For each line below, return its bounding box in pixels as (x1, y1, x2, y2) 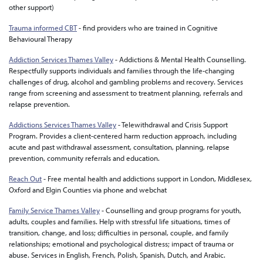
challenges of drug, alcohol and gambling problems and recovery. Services (9, 77, 243, 86)
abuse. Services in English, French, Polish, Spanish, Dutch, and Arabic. (9, 250, 225, 259)
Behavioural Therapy (9, 34, 72, 43)
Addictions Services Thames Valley (9, 120, 116, 129)
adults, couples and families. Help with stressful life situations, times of (9, 217, 230, 226)
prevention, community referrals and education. (9, 153, 160, 163)
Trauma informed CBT (9, 23, 77, 32)
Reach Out (9, 174, 42, 183)
